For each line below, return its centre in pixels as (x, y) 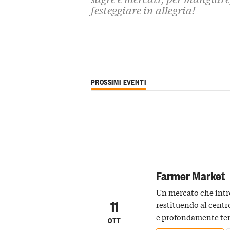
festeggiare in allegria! (143, 10)
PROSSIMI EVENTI (119, 81)
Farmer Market (191, 175)
